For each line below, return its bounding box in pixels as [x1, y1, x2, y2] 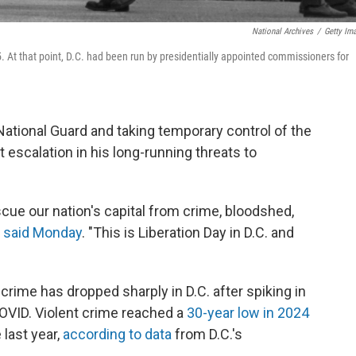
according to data [63, 326, 172, 342]
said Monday [3, 224, 82, 241]
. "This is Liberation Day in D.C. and [82, 224, 294, 241]
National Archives [252, 26, 313, 37]
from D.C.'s [172, 326, 242, 342]
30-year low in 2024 [187, 304, 309, 321]
